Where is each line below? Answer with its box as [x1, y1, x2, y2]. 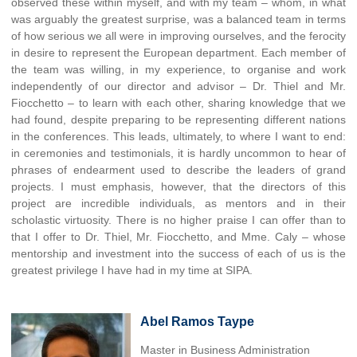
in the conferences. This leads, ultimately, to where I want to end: [11, 129, 346, 143]
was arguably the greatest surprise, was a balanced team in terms [11, 12, 346, 25]
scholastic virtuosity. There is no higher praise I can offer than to [11, 213, 346, 226]
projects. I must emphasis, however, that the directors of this [11, 179, 346, 193]
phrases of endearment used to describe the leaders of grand [11, 163, 346, 176]
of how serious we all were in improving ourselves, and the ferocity [11, 29, 346, 42]
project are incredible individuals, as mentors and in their [11, 196, 346, 210]
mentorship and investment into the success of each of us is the [11, 246, 346, 260]
